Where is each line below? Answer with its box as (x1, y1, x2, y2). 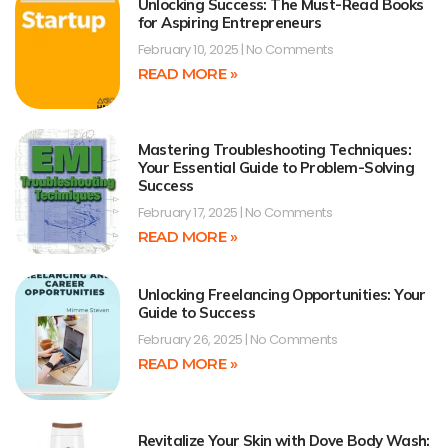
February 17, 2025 (137, 202, 240, 222)
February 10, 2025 (137, 39, 241, 59)
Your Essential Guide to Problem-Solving (137, 157, 415, 177)
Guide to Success (137, 303, 255, 323)
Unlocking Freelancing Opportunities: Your (137, 285, 426, 305)
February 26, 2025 (137, 330, 245, 350)
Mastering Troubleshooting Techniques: (137, 139, 412, 159)
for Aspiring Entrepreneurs (137, 12, 322, 32)
